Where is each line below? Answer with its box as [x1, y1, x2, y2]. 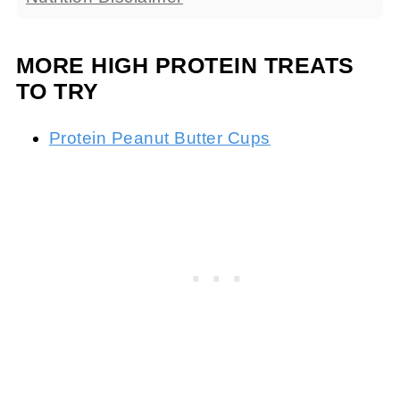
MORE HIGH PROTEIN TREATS [15, 54, 354, 79]
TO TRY [15, 79, 99, 104]
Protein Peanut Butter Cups [48, 129, 271, 148]
